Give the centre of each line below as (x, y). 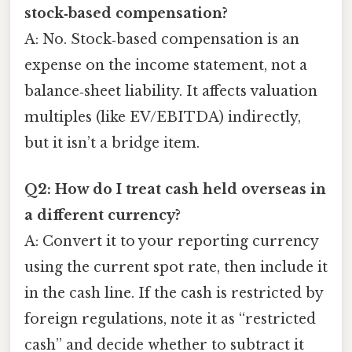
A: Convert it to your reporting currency (171, 242)
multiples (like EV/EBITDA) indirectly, (163, 117)
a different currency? (103, 216)
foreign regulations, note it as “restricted (170, 319)
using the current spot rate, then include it (176, 268)
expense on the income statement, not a (166, 66)
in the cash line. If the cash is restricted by (174, 293)
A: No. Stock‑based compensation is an (162, 40)
